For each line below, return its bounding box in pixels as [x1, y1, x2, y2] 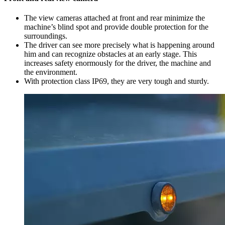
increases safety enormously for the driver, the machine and [24, 59, 211, 68]
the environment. [24, 68, 77, 77]
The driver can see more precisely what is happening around [24, 41, 214, 50]
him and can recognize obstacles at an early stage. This [24, 50, 197, 59]
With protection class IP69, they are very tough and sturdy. [24, 77, 209, 86]
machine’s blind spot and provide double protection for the [24, 23, 208, 32]
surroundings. [24, 32, 67, 41]
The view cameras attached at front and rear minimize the [24, 14, 205, 23]
